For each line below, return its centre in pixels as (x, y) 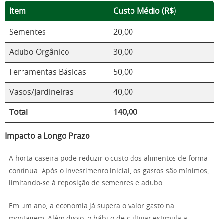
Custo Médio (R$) (145, 11)
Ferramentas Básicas (48, 72)
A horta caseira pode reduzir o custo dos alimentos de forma (108, 159)
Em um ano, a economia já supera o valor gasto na (91, 206)
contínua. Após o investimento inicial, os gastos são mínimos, (109, 171)
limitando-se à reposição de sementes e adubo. (87, 183)
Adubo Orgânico (39, 52)
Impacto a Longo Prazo (47, 136)
